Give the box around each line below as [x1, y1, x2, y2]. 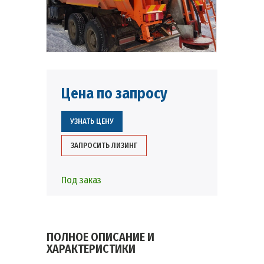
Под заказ [61, 174, 101, 186]
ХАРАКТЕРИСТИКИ [47, 242, 136, 256]
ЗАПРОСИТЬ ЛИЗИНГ [71, 141, 137, 150]
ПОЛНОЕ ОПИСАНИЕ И [47, 230, 154, 244]
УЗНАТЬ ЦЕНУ [70, 117, 114, 126]
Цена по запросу [61, 85, 167, 103]
